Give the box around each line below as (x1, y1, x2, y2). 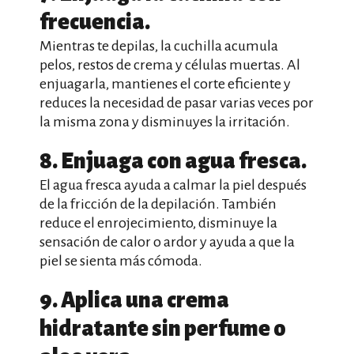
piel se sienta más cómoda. (40, 253, 202, 269)
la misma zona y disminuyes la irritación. (40, 114, 290, 130)
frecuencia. (40, 10, 150, 34)
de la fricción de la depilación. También (40, 196, 277, 212)
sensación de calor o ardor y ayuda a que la (40, 234, 295, 250)
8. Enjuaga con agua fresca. (40, 149, 307, 173)
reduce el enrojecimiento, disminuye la (40, 215, 277, 231)
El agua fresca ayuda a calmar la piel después (40, 177, 307, 193)
